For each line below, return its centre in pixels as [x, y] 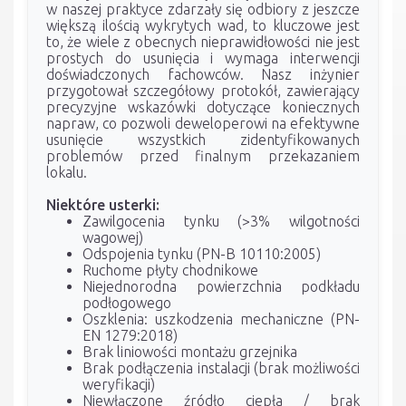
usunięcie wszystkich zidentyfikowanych [203, 139]
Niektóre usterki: [103, 204]
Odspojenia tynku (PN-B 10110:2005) [202, 253]
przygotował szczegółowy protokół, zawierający [203, 90]
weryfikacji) [119, 384]
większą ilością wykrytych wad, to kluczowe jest [203, 25]
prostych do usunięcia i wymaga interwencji [203, 58]
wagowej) [113, 237]
